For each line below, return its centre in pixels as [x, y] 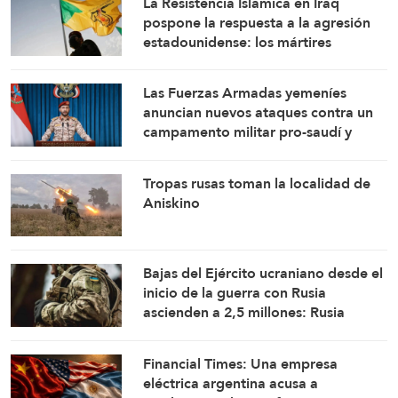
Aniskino [172, 203]
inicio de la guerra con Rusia [235, 293]
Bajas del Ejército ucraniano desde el [263, 274]
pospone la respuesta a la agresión [257, 22]
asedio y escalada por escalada [245, 171]
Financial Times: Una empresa [241, 363]
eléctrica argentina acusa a [231, 383]
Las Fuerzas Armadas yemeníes [245, 93]
